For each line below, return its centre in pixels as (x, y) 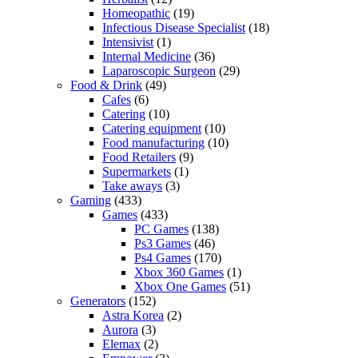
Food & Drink (106, 85)
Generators (98, 300)
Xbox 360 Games (179, 272)
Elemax (121, 344)
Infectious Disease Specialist (174, 27)
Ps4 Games (163, 257)
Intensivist (128, 42)
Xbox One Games (180, 286)
